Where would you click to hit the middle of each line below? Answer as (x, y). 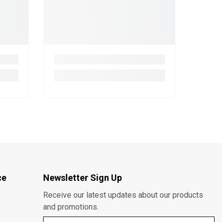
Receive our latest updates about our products (123, 195)
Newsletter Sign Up (82, 178)
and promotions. (71, 207)
